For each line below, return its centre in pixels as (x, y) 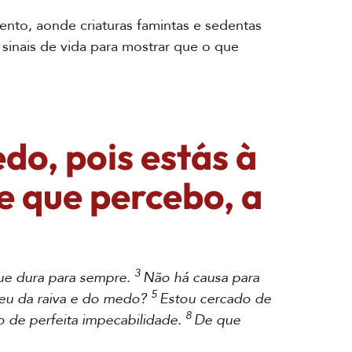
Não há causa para (201, 278)
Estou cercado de (215, 299)
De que (217, 320)
